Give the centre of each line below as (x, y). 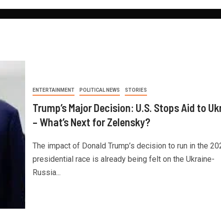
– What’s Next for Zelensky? (91, 122)
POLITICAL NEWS (99, 90)
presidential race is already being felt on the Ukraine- (123, 159)
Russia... (46, 172)
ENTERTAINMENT (53, 90)
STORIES (136, 90)
